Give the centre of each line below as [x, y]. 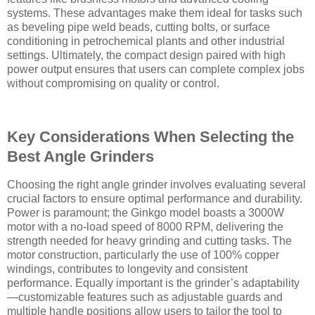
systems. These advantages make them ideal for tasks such [155, 13]
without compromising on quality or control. [113, 84]
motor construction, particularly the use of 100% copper [143, 255]
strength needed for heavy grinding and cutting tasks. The [149, 240]
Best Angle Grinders [81, 157]
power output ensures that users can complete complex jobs [156, 70]
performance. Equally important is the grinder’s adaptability [153, 283]
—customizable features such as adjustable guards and [145, 297]
